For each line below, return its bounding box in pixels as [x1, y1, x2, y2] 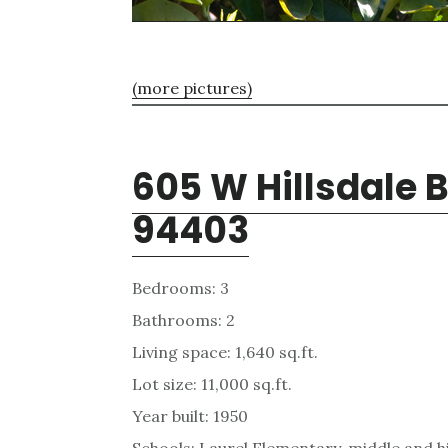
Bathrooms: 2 [132, 310, 235, 331]
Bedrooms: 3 [132, 278, 229, 299]
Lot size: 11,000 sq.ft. [132, 374, 292, 395]
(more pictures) [132, 78, 252, 99]
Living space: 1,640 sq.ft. [132, 342, 318, 363]
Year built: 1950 [132, 406, 248, 427]
